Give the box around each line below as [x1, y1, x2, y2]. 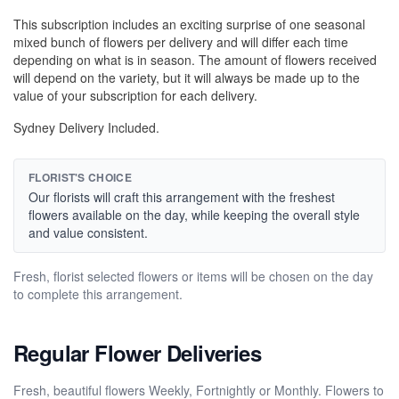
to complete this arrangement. [13, 285, 183, 303]
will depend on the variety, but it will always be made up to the [13, 69, 360, 86]
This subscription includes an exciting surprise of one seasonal [13, 15, 365, 33]
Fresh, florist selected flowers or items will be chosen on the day [13, 267, 373, 285]
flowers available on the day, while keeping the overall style [28, 206, 360, 224]
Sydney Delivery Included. [13, 118, 159, 136]
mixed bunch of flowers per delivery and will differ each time [13, 33, 348, 51]
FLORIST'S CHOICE [28, 169, 132, 185]
